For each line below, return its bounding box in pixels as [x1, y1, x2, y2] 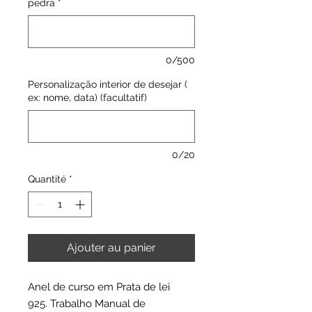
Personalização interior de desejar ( [28, 78, 187, 90]
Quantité [28, 173, 66, 185]
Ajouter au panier [67, 240, 156, 254]
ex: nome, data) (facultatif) [28, 91, 147, 103]
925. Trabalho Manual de [28, 297, 146, 310]
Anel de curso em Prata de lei [28, 280, 173, 293]
